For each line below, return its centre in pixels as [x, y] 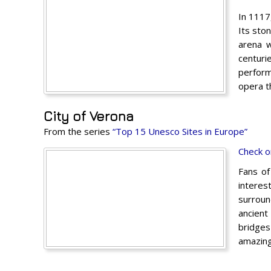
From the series [78, 131]
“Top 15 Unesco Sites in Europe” [180, 131]
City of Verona [89, 116]
